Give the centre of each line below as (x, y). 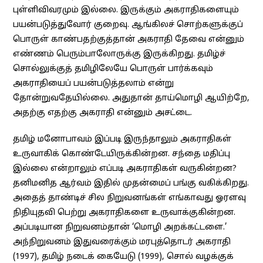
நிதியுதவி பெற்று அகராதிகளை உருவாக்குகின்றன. (124, 213)
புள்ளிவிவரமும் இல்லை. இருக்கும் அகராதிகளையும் (126, 11)
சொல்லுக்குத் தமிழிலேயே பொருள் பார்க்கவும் (113, 69)
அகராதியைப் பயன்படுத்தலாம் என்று (94, 84)
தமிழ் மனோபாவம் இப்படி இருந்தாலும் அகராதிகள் (122, 140)
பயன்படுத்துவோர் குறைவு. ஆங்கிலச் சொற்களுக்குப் (128, 25)
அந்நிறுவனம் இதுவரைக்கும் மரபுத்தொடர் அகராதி (122, 242)
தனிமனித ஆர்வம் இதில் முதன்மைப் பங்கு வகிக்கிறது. (131, 184)
